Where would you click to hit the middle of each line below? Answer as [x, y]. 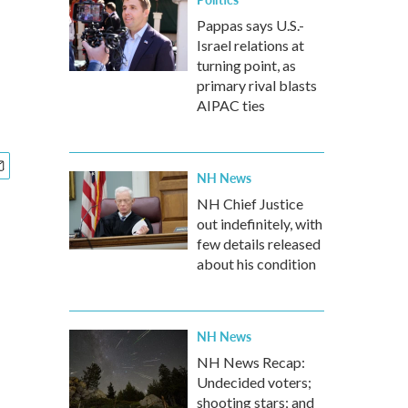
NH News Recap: [251, 362]
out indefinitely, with [260, 224]
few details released [259, 244]
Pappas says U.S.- [250, 25]
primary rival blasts [257, 85]
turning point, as [246, 65]
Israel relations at [250, 45]
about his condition [256, 264]
